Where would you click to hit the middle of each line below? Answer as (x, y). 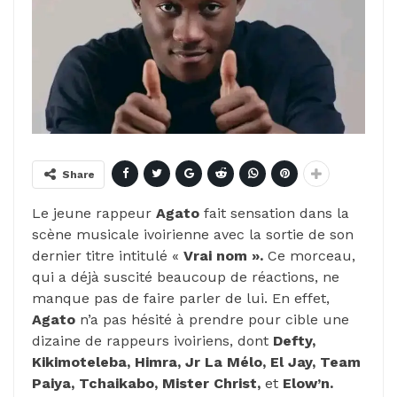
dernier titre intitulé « (108, 255)
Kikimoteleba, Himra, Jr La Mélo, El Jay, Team (196, 362)
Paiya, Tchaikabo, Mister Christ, (148, 383)
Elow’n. (306, 383)
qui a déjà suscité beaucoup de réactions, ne (186, 276)
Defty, (294, 340)
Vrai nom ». (223, 255)
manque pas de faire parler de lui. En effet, (181, 298)
